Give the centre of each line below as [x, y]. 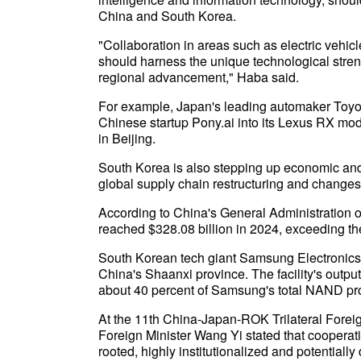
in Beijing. [127, 138]
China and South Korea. [167, 16]
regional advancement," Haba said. [199, 77]
